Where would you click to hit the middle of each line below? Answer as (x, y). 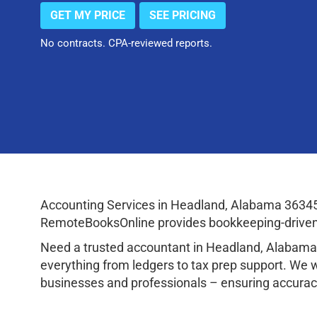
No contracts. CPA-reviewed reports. (126, 43)
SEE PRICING (183, 15)
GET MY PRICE (88, 15)
